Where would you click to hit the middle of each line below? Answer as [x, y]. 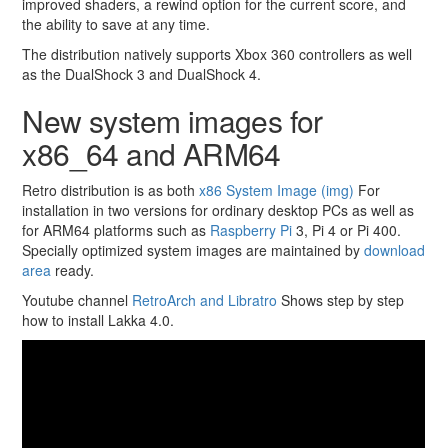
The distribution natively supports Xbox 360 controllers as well [217, 53]
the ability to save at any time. [116, 23]
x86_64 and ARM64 [151, 153]
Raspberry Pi [253, 229]
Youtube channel [77, 299]
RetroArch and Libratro [205, 299]
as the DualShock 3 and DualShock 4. [142, 73]
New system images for [172, 120]
